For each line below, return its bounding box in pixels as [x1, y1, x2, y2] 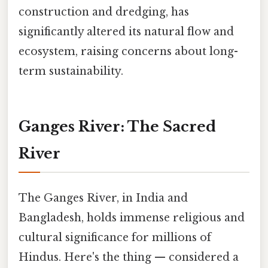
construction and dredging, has [19, 5, 189, 19]
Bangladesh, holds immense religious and [19, 211, 245, 225]
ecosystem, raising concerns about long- [19, 45, 238, 59]
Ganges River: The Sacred [19, 117, 216, 135]
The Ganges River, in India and [19, 191, 188, 205]
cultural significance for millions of [19, 231, 211, 245]
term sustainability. [19, 65, 123, 78]
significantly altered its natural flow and [19, 25, 234, 39]
